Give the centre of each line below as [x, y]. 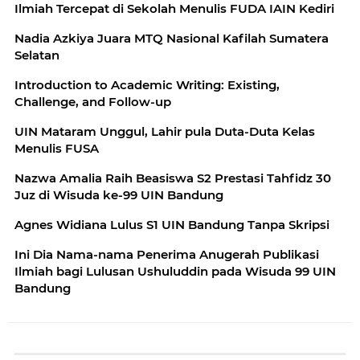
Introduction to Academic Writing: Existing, [147, 85]
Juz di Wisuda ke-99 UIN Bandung [119, 195]
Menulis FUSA [57, 149]
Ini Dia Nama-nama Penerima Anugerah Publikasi [167, 255]
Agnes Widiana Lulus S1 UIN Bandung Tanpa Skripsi [172, 225]
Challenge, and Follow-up [93, 102]
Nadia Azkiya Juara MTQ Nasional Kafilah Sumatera [172, 39]
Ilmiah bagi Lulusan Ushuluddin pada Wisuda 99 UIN [175, 272]
